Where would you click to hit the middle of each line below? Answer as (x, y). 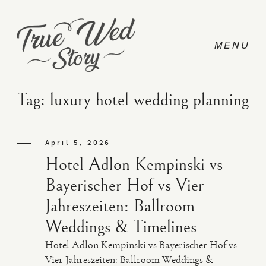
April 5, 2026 (78, 143)
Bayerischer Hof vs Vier (124, 185)
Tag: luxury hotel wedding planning (133, 100)
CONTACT (50, 140)
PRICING (47, 179)
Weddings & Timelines (121, 227)
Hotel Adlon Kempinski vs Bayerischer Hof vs (141, 245)
